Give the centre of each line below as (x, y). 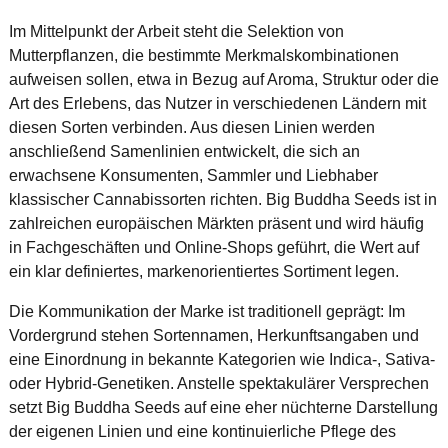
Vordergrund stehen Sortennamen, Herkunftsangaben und (213, 335)
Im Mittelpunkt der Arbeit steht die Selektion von (176, 31)
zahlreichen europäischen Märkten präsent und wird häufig (216, 223)
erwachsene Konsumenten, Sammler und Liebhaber (193, 175)
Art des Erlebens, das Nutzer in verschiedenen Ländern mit (217, 103)
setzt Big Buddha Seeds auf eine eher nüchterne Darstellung (223, 407)
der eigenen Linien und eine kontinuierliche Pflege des (202, 431)
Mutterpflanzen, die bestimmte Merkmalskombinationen (203, 55)
